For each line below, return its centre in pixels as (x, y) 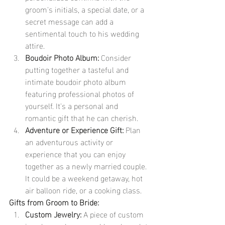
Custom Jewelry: (53, 214)
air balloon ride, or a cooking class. (83, 190)
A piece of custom (114, 214)
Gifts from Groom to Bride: (54, 202)
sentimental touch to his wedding (83, 33)
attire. (35, 45)
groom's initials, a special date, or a (86, 9)
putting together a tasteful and (78, 69)
